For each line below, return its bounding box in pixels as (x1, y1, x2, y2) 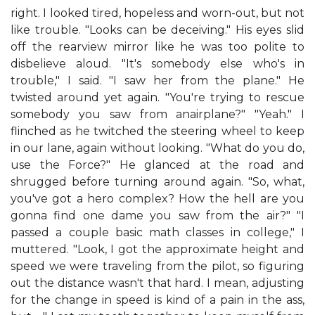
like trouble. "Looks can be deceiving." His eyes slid (11, 23, 304, 37)
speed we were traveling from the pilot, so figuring (11, 259, 304, 273)
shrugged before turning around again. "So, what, (11, 175, 304, 188)
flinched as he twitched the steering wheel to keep (11, 124, 304, 138)
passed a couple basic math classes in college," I (11, 226, 304, 239)
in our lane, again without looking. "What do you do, (11, 141, 304, 155)
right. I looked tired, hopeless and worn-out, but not (11, 6, 304, 20)
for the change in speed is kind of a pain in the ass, (11, 293, 304, 307)
